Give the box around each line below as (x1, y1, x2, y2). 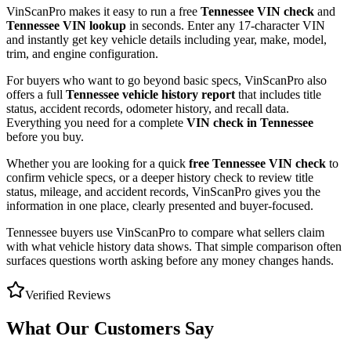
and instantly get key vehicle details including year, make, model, (6, 33, 327, 47)
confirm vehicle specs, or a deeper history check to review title (6, 171, 313, 185)
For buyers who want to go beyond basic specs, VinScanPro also (6, 74, 327, 88)
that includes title (238, 88, 321, 102)
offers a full (6, 88, 63, 102)
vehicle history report (119, 88, 235, 102)
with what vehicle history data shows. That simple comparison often (6, 240, 342, 254)
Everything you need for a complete (6, 116, 183, 130)
